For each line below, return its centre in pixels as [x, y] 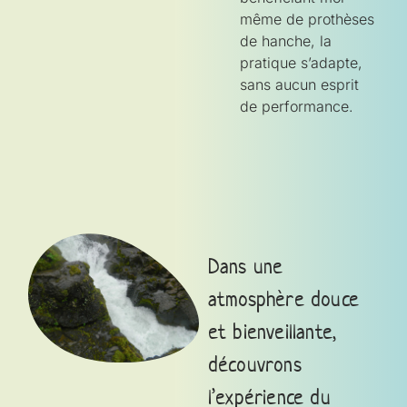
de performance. [297, 106]
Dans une [245, 266]
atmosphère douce [283, 298]
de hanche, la [286, 40]
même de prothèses [307, 19]
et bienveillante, [272, 331]
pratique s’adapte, [301, 62]
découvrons [254, 364]
